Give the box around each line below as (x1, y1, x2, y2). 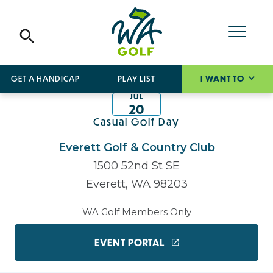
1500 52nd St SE (93, 159, 180, 172)
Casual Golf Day (93, 115, 180, 129)
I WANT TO (200, 73, 246, 84)
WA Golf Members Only (82, 206, 191, 218)
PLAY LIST (117, 73, 155, 84)
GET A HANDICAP (11, 73, 80, 84)
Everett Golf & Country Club (58, 141, 215, 154)
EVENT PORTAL (94, 236, 167, 249)
